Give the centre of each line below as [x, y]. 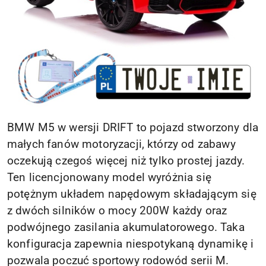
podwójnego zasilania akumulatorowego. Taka [126, 227]
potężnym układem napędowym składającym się [132, 194]
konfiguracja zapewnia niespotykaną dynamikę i [131, 244]
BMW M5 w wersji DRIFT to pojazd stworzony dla [133, 127]
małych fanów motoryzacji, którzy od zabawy [121, 144]
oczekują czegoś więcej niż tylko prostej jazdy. [126, 161]
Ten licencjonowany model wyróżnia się [109, 177]
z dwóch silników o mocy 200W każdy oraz [117, 210]
